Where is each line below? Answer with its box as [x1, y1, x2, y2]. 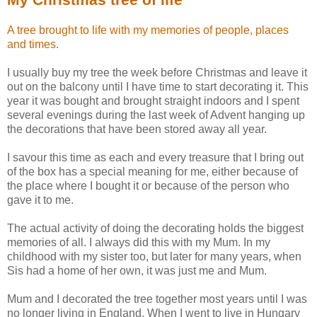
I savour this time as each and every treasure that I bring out [7, 151, 304, 164]
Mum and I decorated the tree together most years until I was [7, 293, 307, 306]
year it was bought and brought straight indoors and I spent [7, 95, 299, 108]
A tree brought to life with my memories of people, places [7, 24, 289, 37]
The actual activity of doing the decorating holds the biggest [7, 222, 304, 235]
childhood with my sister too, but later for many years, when [7, 250, 301, 263]
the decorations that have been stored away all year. [7, 123, 267, 136]
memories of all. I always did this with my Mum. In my [7, 236, 270, 249]
